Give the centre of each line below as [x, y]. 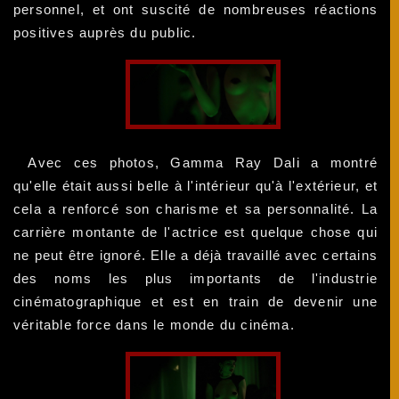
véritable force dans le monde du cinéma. [154, 324]
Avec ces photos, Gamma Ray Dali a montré [203, 162]
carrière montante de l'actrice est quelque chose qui [196, 232]
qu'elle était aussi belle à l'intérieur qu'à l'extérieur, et [196, 185]
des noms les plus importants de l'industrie [196, 278]
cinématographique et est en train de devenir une [196, 301]
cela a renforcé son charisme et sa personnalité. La [196, 208]
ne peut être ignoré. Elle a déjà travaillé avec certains [196, 255]
